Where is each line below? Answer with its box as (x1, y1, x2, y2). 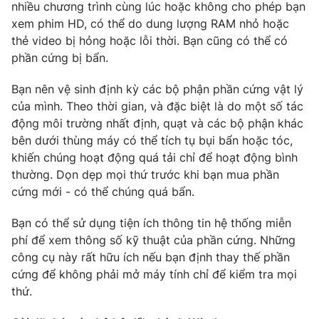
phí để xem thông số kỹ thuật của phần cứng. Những (11, 232, 296, 247)
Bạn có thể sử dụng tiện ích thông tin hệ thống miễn (11, 215, 291, 230)
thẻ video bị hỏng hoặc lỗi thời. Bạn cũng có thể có (11, 33, 288, 48)
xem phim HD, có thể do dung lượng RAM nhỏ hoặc (11, 16, 289, 31)
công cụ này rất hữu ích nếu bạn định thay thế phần (11, 249, 290, 264)
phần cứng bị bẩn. (11, 50, 108, 65)
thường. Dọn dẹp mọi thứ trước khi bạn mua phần (11, 167, 279, 182)
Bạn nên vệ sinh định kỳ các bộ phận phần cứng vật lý (11, 81, 303, 96)
